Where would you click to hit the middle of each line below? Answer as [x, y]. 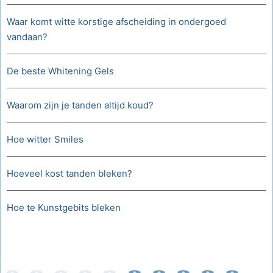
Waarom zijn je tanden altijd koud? [80, 105]
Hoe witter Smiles [45, 139]
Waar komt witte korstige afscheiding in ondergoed [116, 22]
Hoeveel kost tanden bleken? [69, 173]
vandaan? [27, 37]
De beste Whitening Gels [60, 71]
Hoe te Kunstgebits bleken [64, 207]
